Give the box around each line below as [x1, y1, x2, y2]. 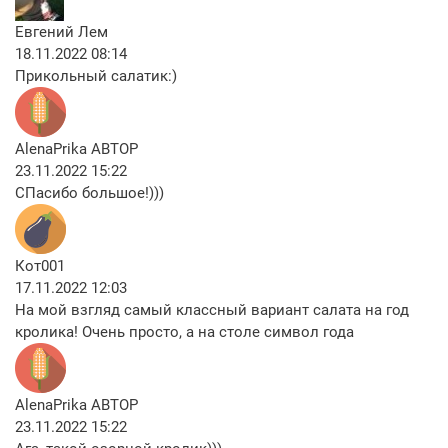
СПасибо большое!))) [15, 183, 164, 202]
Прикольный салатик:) [15, 66, 177, 85]
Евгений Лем [15, 22, 108, 41]
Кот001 [15, 256, 65, 275]
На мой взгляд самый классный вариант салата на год [15, 300, 409, 319]
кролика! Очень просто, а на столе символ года [15, 322, 354, 341]
